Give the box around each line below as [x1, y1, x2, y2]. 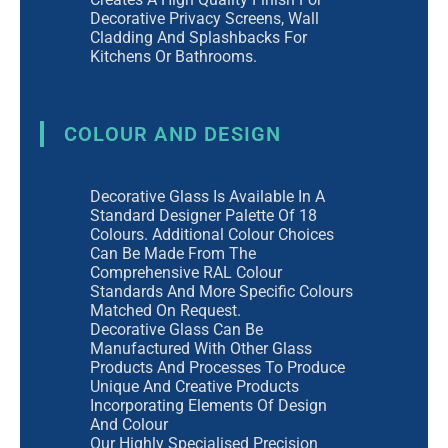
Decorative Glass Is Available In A [90, 186, 325, 206]
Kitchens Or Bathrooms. [90, 47, 257, 67]
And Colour [90, 414, 168, 434]
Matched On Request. [90, 300, 241, 320]
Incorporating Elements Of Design [90, 395, 327, 415]
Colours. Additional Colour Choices [90, 224, 334, 244]
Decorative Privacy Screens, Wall [90, 9, 319, 29]
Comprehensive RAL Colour [90, 262, 282, 282]
